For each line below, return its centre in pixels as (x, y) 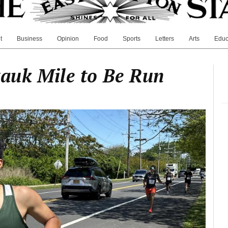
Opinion (68, 39)
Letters (165, 39)
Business (30, 39)
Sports (132, 39)
